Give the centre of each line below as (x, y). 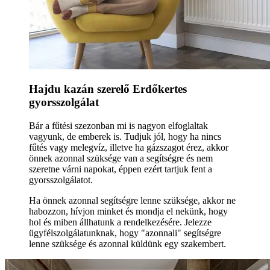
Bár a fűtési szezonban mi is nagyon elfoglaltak (118, 126)
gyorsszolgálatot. (61, 180)
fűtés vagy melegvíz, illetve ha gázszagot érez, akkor (129, 148)
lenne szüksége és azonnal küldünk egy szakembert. (127, 244)
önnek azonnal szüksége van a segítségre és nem (121, 159)
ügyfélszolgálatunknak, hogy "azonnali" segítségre (125, 233)
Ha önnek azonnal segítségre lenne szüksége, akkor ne (132, 201)
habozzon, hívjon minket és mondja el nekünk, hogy (128, 212)
